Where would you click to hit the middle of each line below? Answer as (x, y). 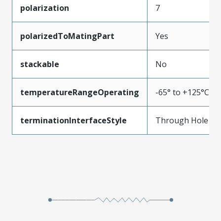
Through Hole (182, 120)
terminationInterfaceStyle (74, 120)
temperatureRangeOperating (80, 92)
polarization (45, 8)
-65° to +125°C (182, 92)
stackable (40, 64)
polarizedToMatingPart (67, 36)
